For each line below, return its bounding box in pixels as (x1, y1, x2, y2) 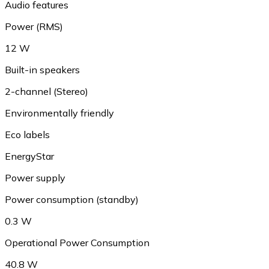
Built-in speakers (5, 63, 80, 76)
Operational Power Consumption (5, 236, 150, 249)
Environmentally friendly (5, 106, 114, 119)
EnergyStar (5, 150, 54, 162)
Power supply (5, 171, 65, 184)
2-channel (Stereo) (5, 85, 88, 97)
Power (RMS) (5, 20, 63, 32)
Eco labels (5, 128, 50, 141)
